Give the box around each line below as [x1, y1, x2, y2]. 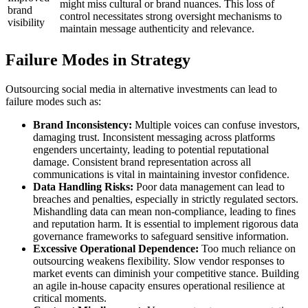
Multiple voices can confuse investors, [132, 118, 300, 131]
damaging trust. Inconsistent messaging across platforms [33, 131, 275, 143]
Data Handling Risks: [33, 180, 133, 192]
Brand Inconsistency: [33, 118, 132, 131]
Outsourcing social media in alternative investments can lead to [5, 82, 277, 95]
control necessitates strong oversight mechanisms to [60, 10, 282, 23]
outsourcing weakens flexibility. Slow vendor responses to [33, 254, 285, 267]
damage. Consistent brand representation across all [33, 155, 251, 168]
